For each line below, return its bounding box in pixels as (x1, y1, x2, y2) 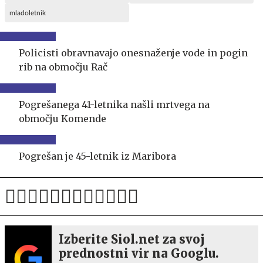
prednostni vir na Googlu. (59, 245, 219, 261)
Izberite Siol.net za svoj (59, 231, 205, 247)
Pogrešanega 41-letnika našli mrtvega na (19, 98, 210, 110)
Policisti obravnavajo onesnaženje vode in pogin (19, 46, 248, 59)
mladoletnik (9, 9, 46, 16)
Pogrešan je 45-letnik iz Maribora (19, 150, 177, 162)
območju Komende (19, 112, 106, 124)
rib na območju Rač (19, 60, 107, 73)
